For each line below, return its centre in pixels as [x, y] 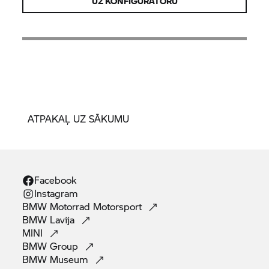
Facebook [56, 180]
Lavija [64, 219]
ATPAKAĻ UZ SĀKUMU [78, 119]
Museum [71, 259]
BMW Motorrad [56, 206]
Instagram [56, 193]
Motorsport [119, 206]
